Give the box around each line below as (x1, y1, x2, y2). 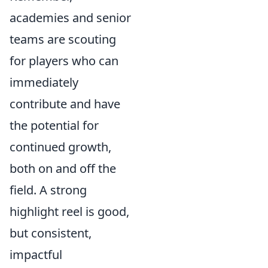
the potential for (10, 117, 99, 133)
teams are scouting (10, 31, 116, 47)
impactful (10, 246, 62, 263)
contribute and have (10, 96, 120, 112)
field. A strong (10, 182, 87, 198)
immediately (10, 74, 78, 90)
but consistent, (10, 225, 92, 241)
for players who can (10, 53, 118, 69)
